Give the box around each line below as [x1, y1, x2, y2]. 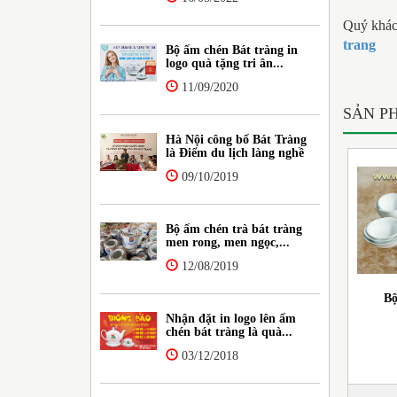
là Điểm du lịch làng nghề [166, 145, 305, 160]
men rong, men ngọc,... [166, 235, 291, 249]
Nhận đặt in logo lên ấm [166, 311, 297, 325]
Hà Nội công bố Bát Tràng [166, 132, 307, 146]
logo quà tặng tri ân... [166, 56, 284, 70]
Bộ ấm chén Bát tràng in [166, 43, 299, 57]
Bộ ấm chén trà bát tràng [166, 222, 303, 236]
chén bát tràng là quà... [166, 324, 293, 339]
